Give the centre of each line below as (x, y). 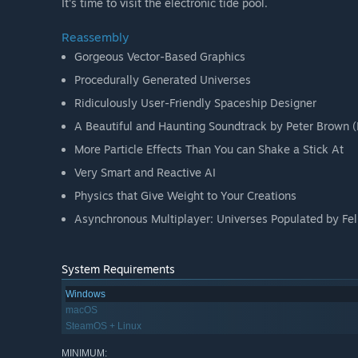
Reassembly (95, 38)
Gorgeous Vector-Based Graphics (160, 57)
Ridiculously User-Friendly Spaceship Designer (195, 103)
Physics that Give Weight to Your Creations (185, 196)
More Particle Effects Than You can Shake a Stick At (209, 149)
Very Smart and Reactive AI (145, 173)
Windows (86, 294)
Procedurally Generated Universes (163, 80)
